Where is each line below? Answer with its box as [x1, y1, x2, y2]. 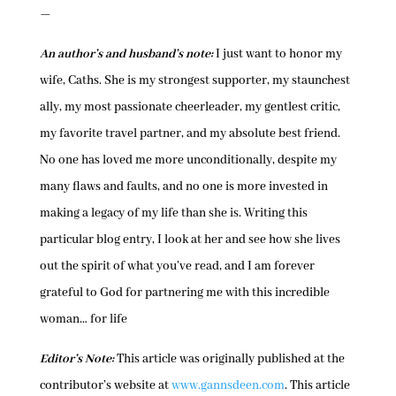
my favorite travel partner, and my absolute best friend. [39, 126, 340, 142]
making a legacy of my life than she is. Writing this [39, 205, 308, 222]
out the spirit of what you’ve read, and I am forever [39, 258, 315, 275]
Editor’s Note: [39, 351, 114, 368]
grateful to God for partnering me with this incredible [39, 285, 330, 301]
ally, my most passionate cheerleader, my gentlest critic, [39, 99, 340, 116]
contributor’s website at [39, 377, 171, 394]
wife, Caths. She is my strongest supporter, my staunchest [39, 72, 350, 89]
